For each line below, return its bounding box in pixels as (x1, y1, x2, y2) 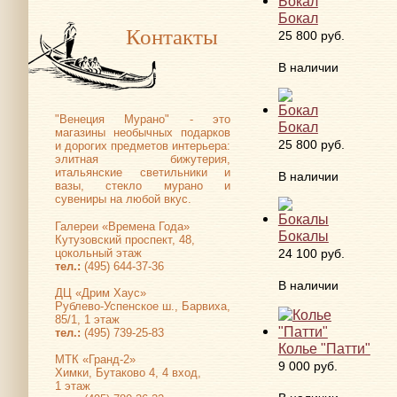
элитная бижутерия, (55, 152, 231, 167)
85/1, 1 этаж (55, 312, 120, 326)
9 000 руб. (277, 358, 338, 373)
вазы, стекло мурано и (55, 179, 231, 193)
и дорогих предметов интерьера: (55, 139, 231, 153)
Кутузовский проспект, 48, (55, 232, 195, 246)
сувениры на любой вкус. (55, 192, 191, 206)
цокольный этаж (55, 245, 142, 260)
